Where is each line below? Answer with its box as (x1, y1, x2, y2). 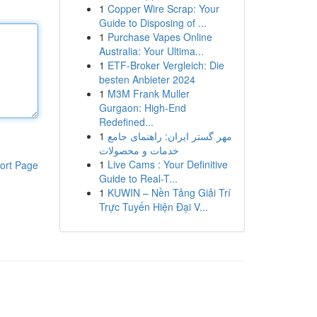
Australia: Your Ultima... (98, 44, 204, 58)
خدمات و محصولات (98, 143, 179, 157)
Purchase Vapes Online (107, 30, 212, 44)
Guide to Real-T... (98, 171, 178, 185)
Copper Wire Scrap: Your (107, 1, 219, 16)
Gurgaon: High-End (98, 100, 186, 115)
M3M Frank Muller (107, 86, 190, 100)
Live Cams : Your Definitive (107, 157, 228, 171)
